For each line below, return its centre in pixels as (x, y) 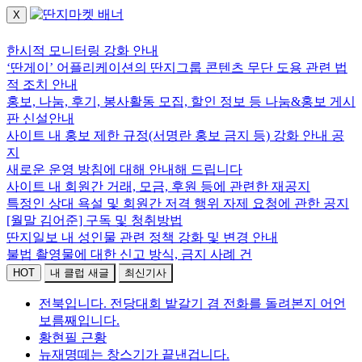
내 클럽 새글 (80, 273)
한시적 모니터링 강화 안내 (82, 51)
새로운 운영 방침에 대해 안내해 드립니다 (124, 169)
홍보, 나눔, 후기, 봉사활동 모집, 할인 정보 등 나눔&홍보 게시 (181, 101)
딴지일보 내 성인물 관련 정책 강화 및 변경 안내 (142, 237)
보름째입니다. (79, 320)
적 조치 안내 (42, 84)
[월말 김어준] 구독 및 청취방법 (95, 220)
